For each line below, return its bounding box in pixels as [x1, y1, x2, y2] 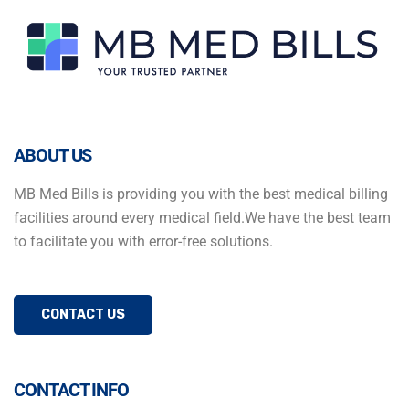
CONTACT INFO [14, 378, 130, 401]
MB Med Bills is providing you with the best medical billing [14, 184, 388, 203]
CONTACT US [41, 306, 125, 322]
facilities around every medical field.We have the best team [14, 208, 391, 226]
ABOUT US [14, 143, 92, 166]
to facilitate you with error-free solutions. [14, 232, 273, 250]
